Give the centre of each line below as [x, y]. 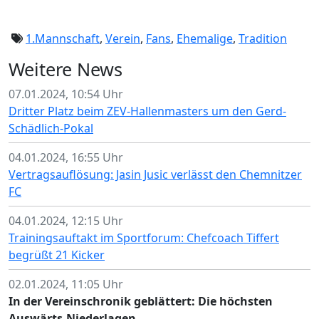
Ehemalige [205, 38]
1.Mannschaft [63, 38]
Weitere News [66, 69]
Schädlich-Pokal [51, 128]
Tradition [263, 38]
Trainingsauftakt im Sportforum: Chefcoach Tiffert [144, 238]
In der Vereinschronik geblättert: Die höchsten [141, 301]
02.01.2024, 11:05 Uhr [66, 284]
